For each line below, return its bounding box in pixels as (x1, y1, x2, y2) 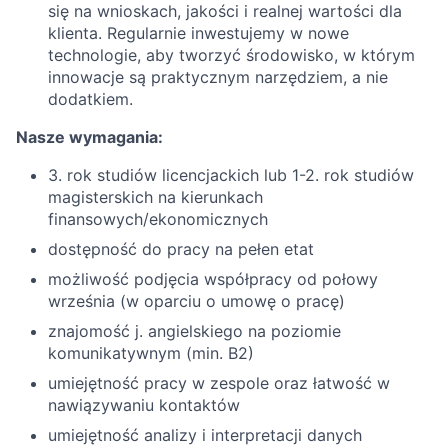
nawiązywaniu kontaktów (48, 395, 240, 415)
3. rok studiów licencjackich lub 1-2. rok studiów (48, 165, 414, 185)
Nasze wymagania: (16, 127, 163, 147)
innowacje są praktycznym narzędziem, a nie (48, 67, 388, 87)
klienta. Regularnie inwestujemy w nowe (48, 23, 349, 43)
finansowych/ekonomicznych (48, 209, 268, 229)
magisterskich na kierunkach (48, 187, 263, 207)
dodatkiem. (48, 89, 133, 109)
